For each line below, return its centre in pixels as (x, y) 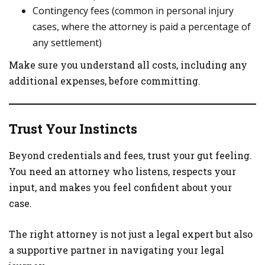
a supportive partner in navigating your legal (117, 250)
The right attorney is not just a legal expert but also (131, 234)
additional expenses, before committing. (105, 81)
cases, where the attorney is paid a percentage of (142, 27)
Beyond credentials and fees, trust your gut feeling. (130, 155)
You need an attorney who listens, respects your (122, 171)
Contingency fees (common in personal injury (133, 11)
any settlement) (67, 43)
